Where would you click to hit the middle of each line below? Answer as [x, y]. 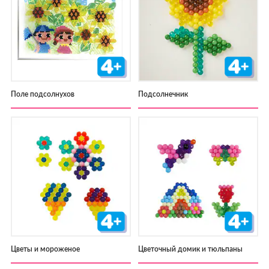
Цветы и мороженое [45, 249]
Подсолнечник [163, 95]
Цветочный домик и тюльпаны [191, 249]
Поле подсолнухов [42, 95]
